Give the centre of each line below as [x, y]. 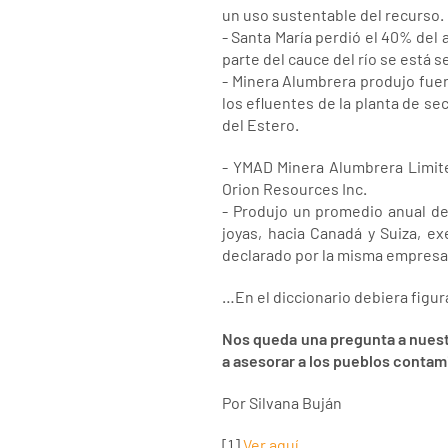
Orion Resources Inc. [294, 189]
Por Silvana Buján [282, 403]
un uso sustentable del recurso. [333, 15]
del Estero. [260, 125]
